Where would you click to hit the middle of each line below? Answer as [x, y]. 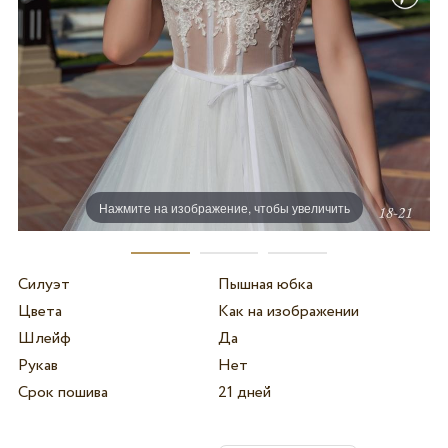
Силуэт [43, 285]
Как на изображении [288, 312]
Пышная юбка [265, 285]
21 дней [244, 393]
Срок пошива [62, 393]
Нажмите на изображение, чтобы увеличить [224, 207]
